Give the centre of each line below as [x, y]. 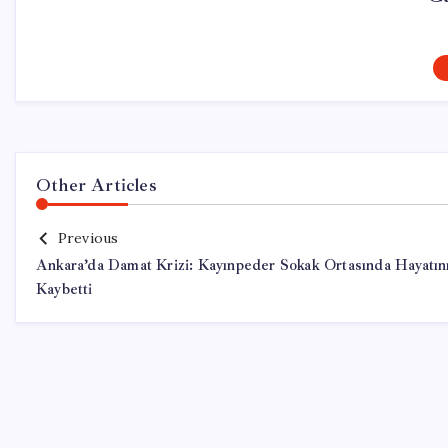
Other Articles [96, 185]
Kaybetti [64, 289]
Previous [88, 238]
